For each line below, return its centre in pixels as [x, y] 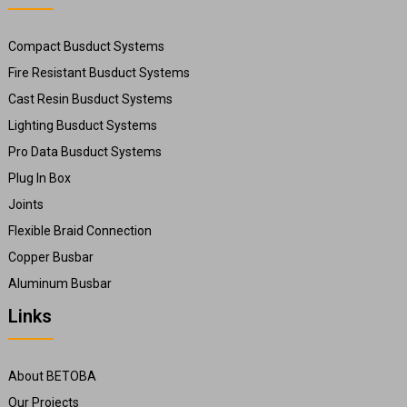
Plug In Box [39, 179]
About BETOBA [52, 376]
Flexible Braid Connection [79, 231]
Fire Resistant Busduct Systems [99, 73]
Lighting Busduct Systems [82, 126]
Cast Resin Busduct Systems [90, 99]
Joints [25, 205]
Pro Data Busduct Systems [84, 152]
